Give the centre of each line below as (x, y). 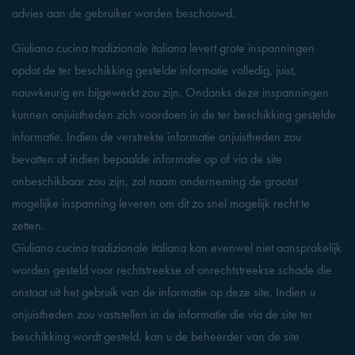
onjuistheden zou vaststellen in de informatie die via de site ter (162, 314)
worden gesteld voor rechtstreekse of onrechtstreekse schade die (172, 270)
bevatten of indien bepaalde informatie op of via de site (147, 159)
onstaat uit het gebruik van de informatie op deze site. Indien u (164, 292)
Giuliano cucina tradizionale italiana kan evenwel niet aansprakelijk (177, 248)
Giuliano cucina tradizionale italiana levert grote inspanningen (163, 48)
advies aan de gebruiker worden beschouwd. (124, 13)
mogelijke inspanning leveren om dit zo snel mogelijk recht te (161, 203)
